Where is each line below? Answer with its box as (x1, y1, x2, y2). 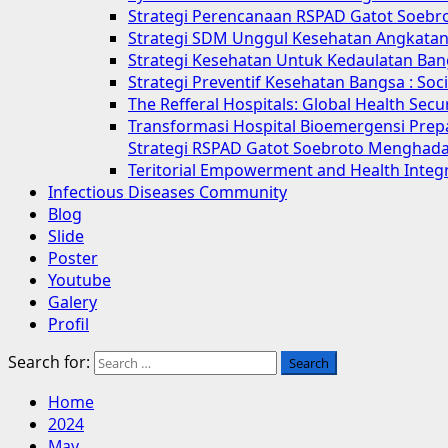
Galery (48, 291, 97, 313)
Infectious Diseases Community (48, 181, 287, 203)
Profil (48, 313, 89, 335)
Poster (48, 247, 98, 269)
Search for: (8, 351, 90, 373)
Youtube (48, 269, 111, 291)
